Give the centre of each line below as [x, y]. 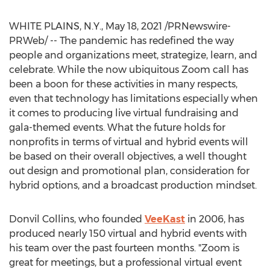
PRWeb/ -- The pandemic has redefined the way [121, 41]
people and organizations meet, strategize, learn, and [133, 55]
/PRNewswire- [196, 26]
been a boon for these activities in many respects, [123, 84]
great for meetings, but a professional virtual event [125, 262]
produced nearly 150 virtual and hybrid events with [128, 234]
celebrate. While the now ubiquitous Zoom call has [129, 70]
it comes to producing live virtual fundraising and [124, 113]
